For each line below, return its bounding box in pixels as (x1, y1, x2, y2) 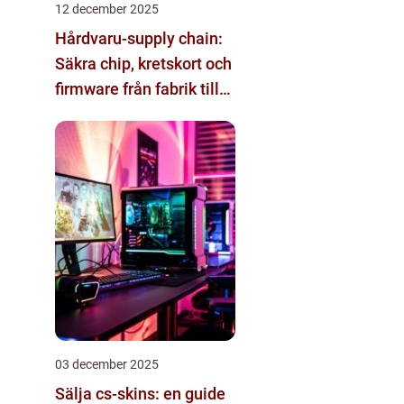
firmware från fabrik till (55, 78, 219, 98)
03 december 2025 (55, 356, 159, 372)
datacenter (55, 104, 133, 124)
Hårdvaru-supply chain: (55, 28, 223, 48)
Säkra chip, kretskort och (55, 53, 232, 73)
